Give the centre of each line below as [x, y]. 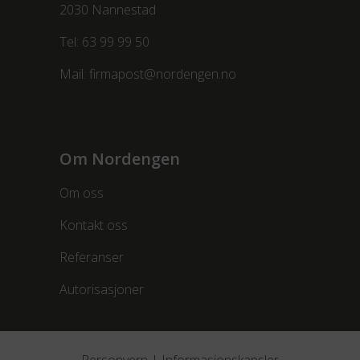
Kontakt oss [94, 225]
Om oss [82, 193]
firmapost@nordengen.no [163, 74]
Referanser [92, 257]
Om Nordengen [120, 159]
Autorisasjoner [102, 289]
